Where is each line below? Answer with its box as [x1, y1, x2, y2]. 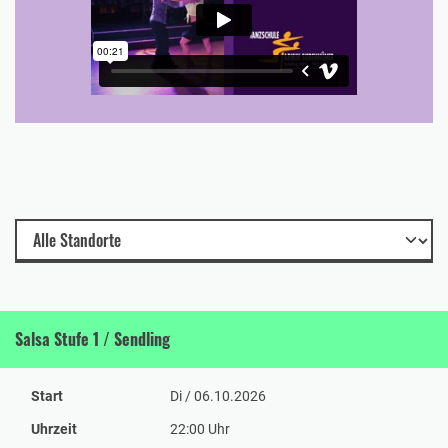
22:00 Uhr [169, 420, 230, 437]
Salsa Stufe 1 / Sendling [15, 326, 170, 351]
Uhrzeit [31, 420, 77, 437]
